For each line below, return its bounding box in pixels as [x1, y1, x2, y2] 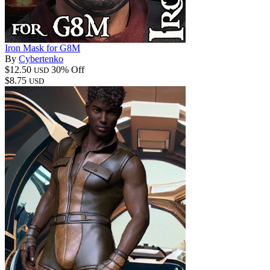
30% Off [51, 64, 84, 75]
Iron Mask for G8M [5, 42, 80, 53]
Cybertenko [19, 53, 63, 64]
